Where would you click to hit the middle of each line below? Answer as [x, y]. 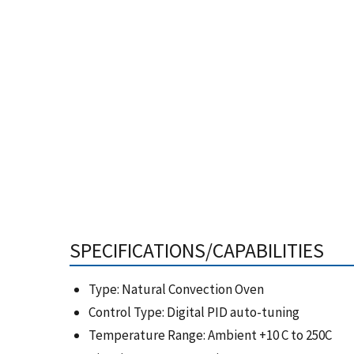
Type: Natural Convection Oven [176, 289]
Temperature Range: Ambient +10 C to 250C [210, 335]
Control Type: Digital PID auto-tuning [194, 313]
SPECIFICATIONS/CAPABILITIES [197, 250]
